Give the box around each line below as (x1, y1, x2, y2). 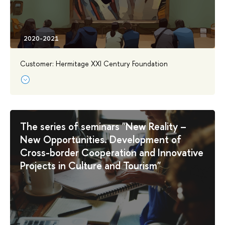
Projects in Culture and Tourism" (20, 158, 161, 172)
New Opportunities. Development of (20, 132, 181, 146)
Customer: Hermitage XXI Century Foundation (20, 58, 168, 68)
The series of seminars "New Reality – (20, 119, 186, 133)
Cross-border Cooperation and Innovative (20, 145, 203, 159)
